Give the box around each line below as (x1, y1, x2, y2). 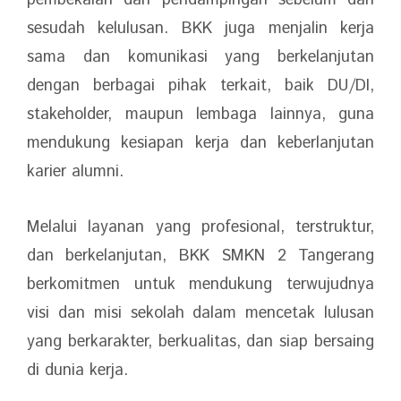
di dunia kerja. (27, 359, 128, 382)
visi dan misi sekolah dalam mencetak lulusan (27, 302, 374, 325)
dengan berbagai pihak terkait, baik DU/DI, (27, 74, 374, 98)
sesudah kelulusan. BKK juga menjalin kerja (27, 17, 374, 40)
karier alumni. (27, 160, 124, 183)
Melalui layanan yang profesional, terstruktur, (27, 216, 374, 239)
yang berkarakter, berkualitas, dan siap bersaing (27, 330, 374, 354)
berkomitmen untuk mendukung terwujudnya (27, 273, 374, 296)
